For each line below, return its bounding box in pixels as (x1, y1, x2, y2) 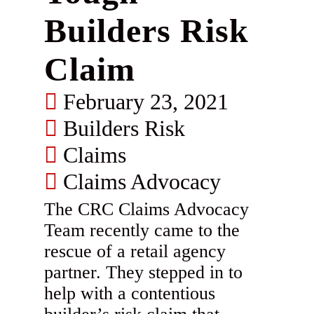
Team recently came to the (44, 220, 240, 241)
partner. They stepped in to (44, 262, 243, 283)
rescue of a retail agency (44, 241, 226, 262)
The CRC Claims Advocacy (44, 199, 250, 220)
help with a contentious (44, 283, 216, 304)
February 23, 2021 (57, 89, 229, 115)
